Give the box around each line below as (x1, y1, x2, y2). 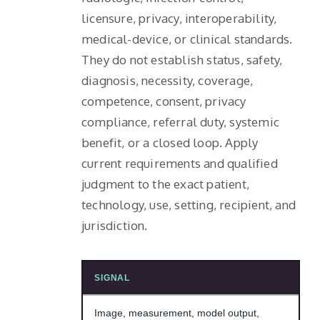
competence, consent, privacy (81, 93, 246, 109)
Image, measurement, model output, (94, 306, 259, 319)
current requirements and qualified (81, 155, 278, 171)
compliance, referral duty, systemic (81, 114, 279, 129)
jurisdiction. (81, 217, 148, 233)
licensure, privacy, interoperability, (81, 10, 277, 26)
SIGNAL (94, 272, 131, 283)
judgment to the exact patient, (81, 176, 249, 191)
